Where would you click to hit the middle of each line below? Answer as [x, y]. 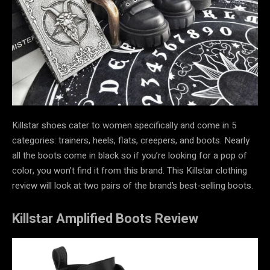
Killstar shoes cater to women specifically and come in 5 [124, 125]
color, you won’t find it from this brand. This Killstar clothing [130, 170]
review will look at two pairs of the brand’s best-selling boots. [133, 185]
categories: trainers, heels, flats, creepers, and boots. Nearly [131, 140]
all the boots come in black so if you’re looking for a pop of [130, 155]
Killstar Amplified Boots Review [107, 218]
